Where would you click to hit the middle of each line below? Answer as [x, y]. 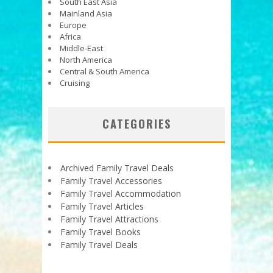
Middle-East [81, 48]
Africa [70, 37]
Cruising [75, 83]
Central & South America [105, 72]
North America [86, 60]
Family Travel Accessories [111, 181]
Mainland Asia [86, 14]
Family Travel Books [101, 232]
